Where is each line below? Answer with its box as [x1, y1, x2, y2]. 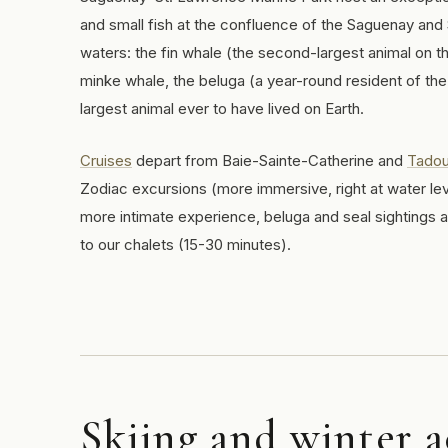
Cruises [80, 151, 132, 170]
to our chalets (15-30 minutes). [80, 235, 291, 254]
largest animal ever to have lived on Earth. [80, 99, 364, 118]
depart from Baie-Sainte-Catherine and [132, 151, 407, 170]
